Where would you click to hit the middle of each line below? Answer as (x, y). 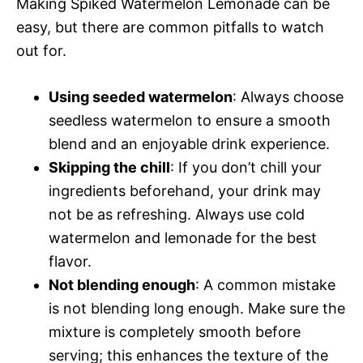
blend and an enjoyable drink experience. (189, 144)
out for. (41, 51)
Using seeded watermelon (141, 97)
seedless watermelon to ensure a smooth (190, 121)
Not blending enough (122, 285)
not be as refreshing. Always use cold (177, 215)
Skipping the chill (109, 168)
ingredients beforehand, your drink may (185, 191)
